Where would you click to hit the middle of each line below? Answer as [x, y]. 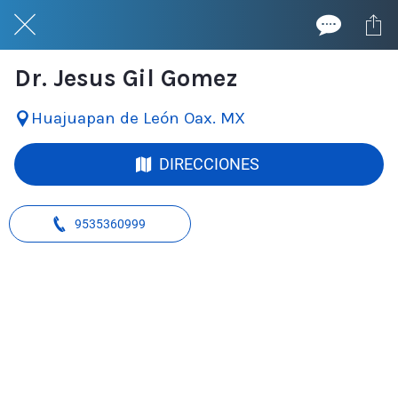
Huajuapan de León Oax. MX [138, 119]
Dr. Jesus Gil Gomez [126, 78]
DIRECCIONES [209, 164]
